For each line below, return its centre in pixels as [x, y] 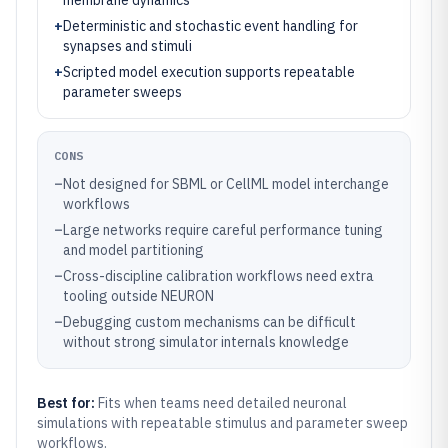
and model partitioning [133, 250]
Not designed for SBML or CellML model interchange [226, 184]
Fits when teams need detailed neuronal [222, 403]
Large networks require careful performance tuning [223, 230]
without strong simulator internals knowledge [206, 342]
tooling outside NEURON [138, 296]
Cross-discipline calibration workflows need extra [218, 276]
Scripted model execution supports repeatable [209, 72]
